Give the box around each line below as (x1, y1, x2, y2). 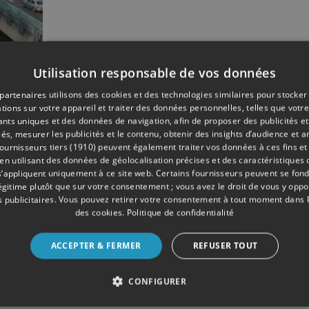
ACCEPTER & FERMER (50, 239, 141, 251)
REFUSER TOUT (192, 239, 258, 251)
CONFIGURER (128, 275, 187, 287)
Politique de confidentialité (126, 206, 235, 218)
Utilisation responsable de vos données (32, 64, 277, 81)
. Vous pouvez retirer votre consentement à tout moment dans (54, 193, 307, 205)
